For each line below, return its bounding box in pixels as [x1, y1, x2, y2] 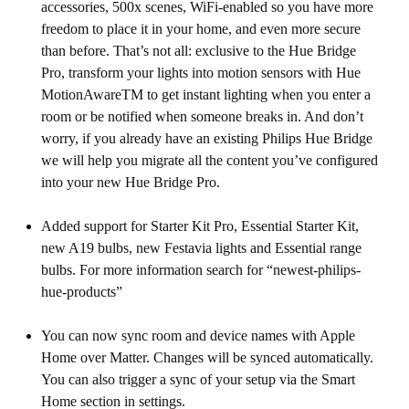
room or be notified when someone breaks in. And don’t [40, 109, 363, 124]
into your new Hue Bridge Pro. [40, 174, 224, 190]
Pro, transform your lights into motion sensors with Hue [40, 65, 361, 80]
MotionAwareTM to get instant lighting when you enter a [40, 87, 371, 102]
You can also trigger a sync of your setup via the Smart [40, 372, 355, 387]
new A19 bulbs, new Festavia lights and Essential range [40, 240, 362, 256]
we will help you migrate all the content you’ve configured [40, 152, 378, 168]
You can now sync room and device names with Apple [40, 328, 355, 343]
